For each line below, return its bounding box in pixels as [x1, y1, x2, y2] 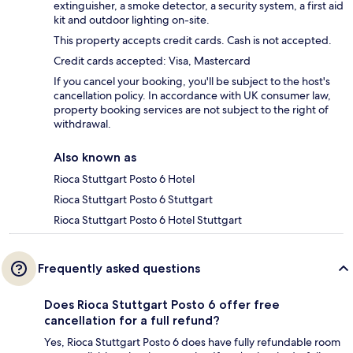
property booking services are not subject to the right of [54, 102, 329, 117]
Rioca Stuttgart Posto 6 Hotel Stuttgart [54, 213, 242, 228]
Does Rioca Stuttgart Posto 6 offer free [44, 297, 280, 313]
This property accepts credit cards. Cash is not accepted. [54, 33, 332, 48]
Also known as [54, 150, 136, 165]
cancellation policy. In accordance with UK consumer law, [54, 88, 331, 103]
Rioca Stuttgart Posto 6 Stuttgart [54, 192, 213, 207]
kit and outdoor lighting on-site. [54, 13, 210, 28]
